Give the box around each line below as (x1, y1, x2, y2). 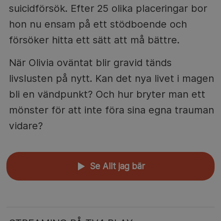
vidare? (8, 119, 43, 132)
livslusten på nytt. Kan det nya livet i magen (8, 72, 214, 84)
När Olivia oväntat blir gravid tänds (8, 56, 172, 69)
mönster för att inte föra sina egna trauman (8, 104, 214, 116)
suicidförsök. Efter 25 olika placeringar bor (8, 2, 207, 14)
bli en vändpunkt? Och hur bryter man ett (8, 88, 205, 100)
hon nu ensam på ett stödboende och (8, 18, 187, 30)
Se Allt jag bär (87, 161, 145, 171)
